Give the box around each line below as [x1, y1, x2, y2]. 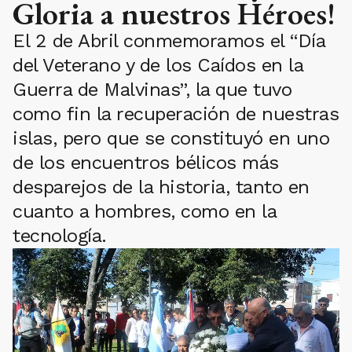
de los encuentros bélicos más [13, 152, 279, 174]
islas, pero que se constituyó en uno [13, 127, 329, 149]
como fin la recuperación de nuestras [13, 103, 339, 125]
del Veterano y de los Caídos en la [13, 54, 302, 76]
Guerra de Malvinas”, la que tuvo [13, 79, 291, 101]
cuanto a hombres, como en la [13, 200, 276, 222]
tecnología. [13, 225, 107, 247]
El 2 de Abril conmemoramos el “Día [13, 30, 324, 52]
